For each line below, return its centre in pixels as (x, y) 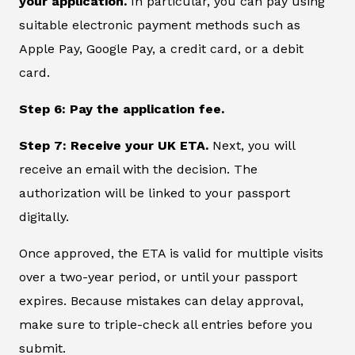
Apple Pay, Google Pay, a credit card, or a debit (161, 49)
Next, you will (254, 146)
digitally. (44, 217)
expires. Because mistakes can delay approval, (161, 301)
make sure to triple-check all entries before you (166, 325)
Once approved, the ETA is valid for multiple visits (171, 254)
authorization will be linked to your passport (155, 193)
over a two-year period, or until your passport (158, 277)
